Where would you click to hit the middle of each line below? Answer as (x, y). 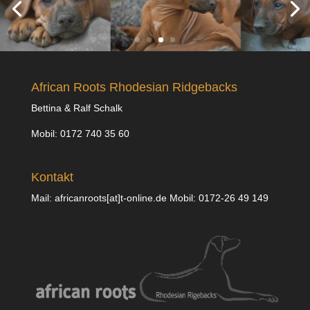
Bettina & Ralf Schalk (76, 108)
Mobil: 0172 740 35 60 (80, 134)
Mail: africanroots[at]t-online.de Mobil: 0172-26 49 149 (149, 198)
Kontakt (52, 177)
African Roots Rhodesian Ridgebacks (134, 88)
